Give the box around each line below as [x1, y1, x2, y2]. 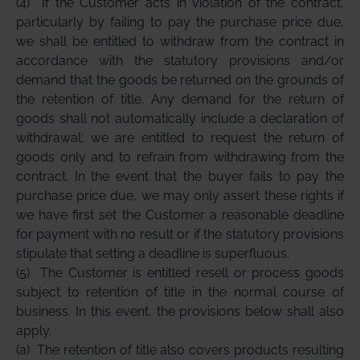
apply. [16, 323, 51, 338]
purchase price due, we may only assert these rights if [16, 188, 344, 203]
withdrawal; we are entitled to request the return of [16, 130, 344, 145]
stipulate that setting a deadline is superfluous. [16, 246, 289, 261]
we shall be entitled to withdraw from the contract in [16, 34, 344, 49]
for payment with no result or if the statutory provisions [16, 227, 344, 242]
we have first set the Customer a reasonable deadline [16, 207, 344, 223]
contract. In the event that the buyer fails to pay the [16, 169, 344, 184]
